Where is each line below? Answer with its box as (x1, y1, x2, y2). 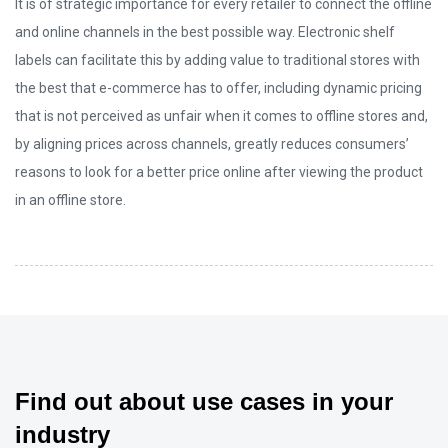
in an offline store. (15, 192, 126, 209)
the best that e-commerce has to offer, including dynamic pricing (15, 80, 422, 97)
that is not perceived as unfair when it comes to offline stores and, (15, 108, 428, 125)
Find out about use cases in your (15, 388, 393, 416)
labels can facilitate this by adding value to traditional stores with (15, 52, 420, 69)
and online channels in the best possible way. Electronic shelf (15, 24, 395, 41)
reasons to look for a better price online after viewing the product (15, 164, 423, 181)
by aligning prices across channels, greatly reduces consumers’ (15, 136, 409, 153)
